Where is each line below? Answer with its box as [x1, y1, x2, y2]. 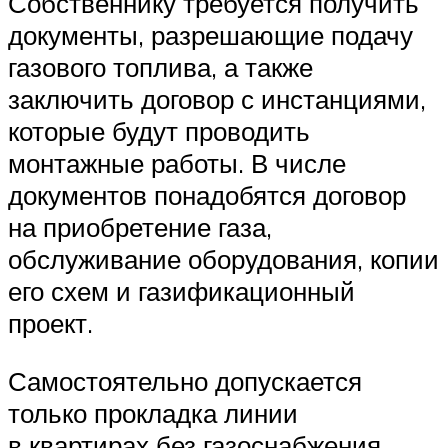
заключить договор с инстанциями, [8, 83, 426, 116]
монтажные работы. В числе [8, 147, 346, 180]
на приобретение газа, [8, 211, 272, 244]
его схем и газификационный [8, 275, 355, 308]
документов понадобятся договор [8, 179, 406, 212]
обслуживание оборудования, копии [8, 243, 439, 276]
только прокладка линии [8, 397, 298, 430]
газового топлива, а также [8, 51, 313, 84]
